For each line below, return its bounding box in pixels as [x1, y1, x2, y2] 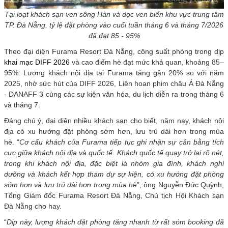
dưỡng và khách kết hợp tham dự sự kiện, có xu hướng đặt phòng [4, 169, 224, 178]
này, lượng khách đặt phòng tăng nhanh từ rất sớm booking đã [17, 217, 224, 226]
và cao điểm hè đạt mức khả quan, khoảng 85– [70, 58, 224, 66]
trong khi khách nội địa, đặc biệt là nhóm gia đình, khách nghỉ [4, 159, 224, 167]
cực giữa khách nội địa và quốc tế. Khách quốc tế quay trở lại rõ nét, [4, 148, 224, 157]
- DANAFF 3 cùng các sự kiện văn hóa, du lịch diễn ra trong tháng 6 [4, 90, 224, 98]
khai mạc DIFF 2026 [4, 58, 70, 66]
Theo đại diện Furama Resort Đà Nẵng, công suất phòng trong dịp [4, 47, 224, 55]
